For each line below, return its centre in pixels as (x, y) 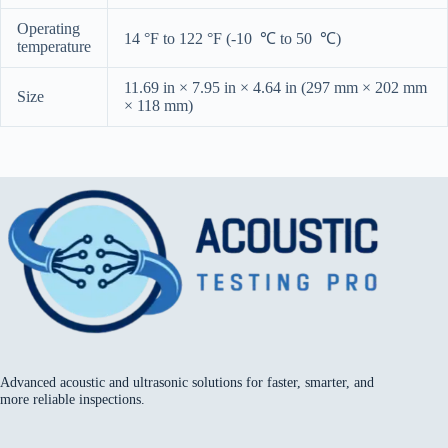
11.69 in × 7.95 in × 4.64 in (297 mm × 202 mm (275, 87)
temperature (54, 46)
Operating (48, 28)
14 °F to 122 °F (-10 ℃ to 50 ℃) (232, 38)
